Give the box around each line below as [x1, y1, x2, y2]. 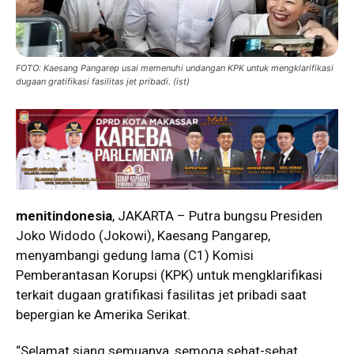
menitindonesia [16, 207, 112, 224]
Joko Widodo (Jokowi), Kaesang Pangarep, [16, 227, 270, 243]
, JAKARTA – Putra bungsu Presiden [112, 207, 322, 224]
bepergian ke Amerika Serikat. [16, 306, 190, 322]
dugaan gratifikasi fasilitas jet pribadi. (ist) [16, 75, 190, 87]
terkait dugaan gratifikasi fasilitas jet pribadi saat [16, 286, 307, 303]
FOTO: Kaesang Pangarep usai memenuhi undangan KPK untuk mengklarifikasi [16, 62, 333, 73]
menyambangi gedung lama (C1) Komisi [16, 247, 254, 263]
